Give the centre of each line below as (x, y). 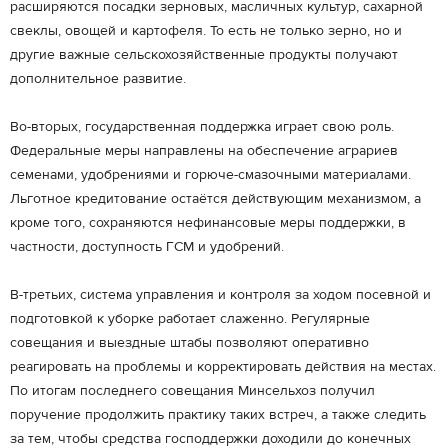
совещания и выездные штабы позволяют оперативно (189, 343)
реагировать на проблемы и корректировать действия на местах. (223, 367)
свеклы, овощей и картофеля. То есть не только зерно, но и (206, 31)
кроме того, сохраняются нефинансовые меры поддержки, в (208, 223)
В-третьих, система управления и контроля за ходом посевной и (220, 295)
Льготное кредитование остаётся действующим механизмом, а (215, 199)
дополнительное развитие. (98, 79)
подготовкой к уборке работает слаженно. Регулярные (190, 319)
